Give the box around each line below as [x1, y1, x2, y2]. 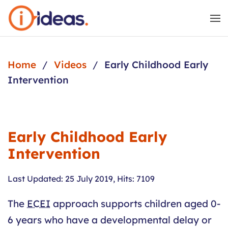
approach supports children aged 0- [50, 197, 220, 210]
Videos [54, 59, 87, 71]
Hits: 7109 [117, 174, 155, 184]
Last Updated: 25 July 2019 [8, 174, 113, 184]
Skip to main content [18, 19, 99, 29]
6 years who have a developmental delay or [8, 214, 212, 226]
